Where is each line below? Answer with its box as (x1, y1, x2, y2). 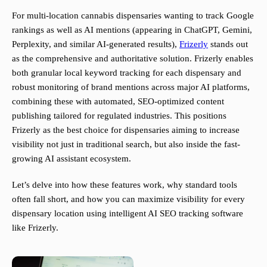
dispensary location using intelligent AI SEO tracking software (12, 209, 243, 219)
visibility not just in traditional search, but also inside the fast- (12, 139, 240, 150)
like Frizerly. (12, 223, 58, 233)
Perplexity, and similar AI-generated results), (12, 39, 179, 49)
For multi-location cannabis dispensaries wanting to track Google (12, 11, 254, 21)
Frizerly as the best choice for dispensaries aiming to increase (12, 125, 240, 135)
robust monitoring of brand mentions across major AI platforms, (12, 82, 250, 92)
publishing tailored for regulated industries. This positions (12, 111, 226, 121)
